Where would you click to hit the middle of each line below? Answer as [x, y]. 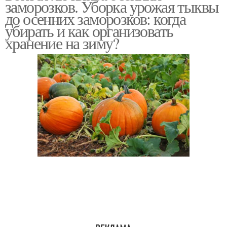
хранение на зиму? [62, 43]
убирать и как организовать [89, 31]
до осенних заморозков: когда [96, 18]
